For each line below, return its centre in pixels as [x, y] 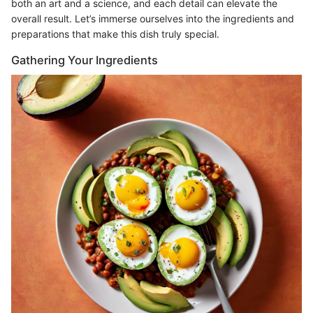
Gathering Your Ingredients [85, 60]
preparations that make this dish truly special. [115, 34]
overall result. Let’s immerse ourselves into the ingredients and [153, 18]
